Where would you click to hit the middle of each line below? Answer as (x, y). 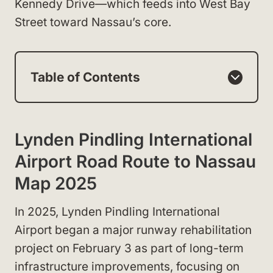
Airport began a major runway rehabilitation (133, 230)
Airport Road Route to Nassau (135, 161)
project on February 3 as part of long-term (129, 248)
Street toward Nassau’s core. (93, 22)
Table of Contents (85, 77)
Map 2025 (56, 183)
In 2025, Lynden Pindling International (117, 212)
